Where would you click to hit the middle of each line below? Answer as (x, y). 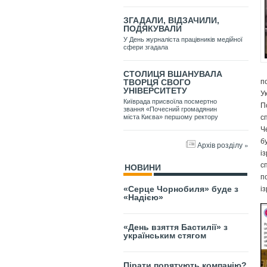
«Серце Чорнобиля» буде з (181, 189)
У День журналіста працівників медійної (183, 40)
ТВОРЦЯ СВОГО (157, 83)
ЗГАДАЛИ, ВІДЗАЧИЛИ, (171, 21)
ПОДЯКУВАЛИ (153, 29)
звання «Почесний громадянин (170, 109)
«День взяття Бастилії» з (176, 227)
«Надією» (143, 198)
